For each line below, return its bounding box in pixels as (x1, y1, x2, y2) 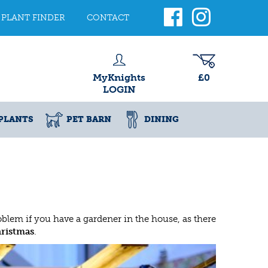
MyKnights (93, 72, 145, 83)
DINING (144, 114, 179, 124)
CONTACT (87, 13, 129, 23)
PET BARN (66, 114, 111, 124)
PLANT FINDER (1, 13, 65, 23)
